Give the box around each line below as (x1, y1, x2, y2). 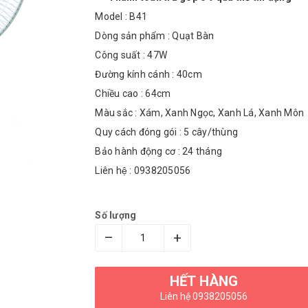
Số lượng (95, 210, 137, 221)
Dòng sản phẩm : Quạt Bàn (95, 30, 214, 42)
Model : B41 (95, 11, 148, 23)
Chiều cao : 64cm (95, 88, 171, 100)
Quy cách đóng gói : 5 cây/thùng (95, 126, 239, 138)
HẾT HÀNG (170, 273, 239, 290)
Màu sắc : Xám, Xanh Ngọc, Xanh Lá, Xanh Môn (95, 107, 305, 119)
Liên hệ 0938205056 (160, 291, 248, 302)
